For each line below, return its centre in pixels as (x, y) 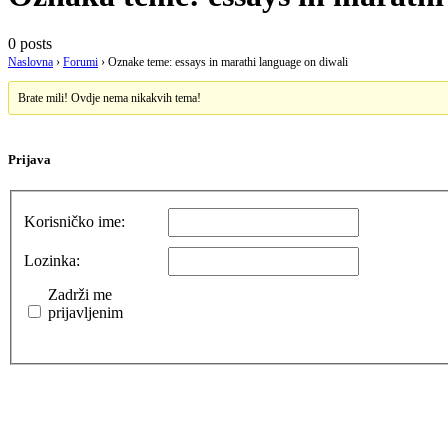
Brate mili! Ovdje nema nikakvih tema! (110, 98)
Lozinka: (52, 260)
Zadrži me (80, 294)
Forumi (80, 62)
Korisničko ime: (74, 221)
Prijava (29, 160)
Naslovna (30, 62)
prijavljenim (85, 312)
